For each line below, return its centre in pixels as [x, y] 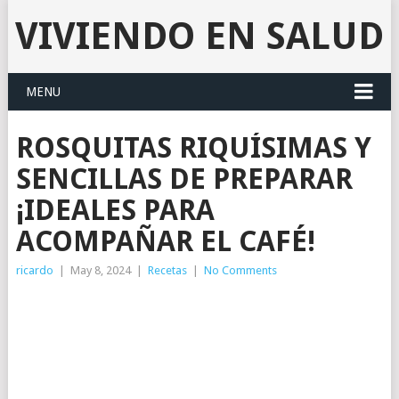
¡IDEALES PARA [115, 210]
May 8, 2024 [100, 270]
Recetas [167, 270]
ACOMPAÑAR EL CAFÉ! [165, 241]
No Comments [240, 270]
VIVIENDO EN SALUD [199, 36]
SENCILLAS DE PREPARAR [184, 179]
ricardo [34, 270]
